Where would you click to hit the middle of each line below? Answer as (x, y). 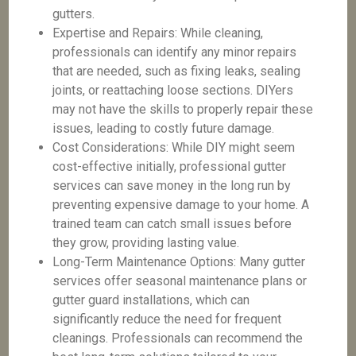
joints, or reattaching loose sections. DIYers (173, 90)
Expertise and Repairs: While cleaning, (158, 33)
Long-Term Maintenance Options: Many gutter (179, 262)
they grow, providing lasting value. (146, 243)
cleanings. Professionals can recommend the (178, 338)
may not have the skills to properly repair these (183, 109)
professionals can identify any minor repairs (175, 52)
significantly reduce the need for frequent (167, 319)
